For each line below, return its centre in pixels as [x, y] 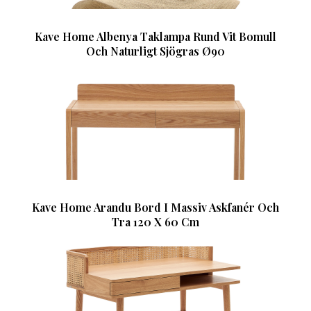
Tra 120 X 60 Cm [155, 222]
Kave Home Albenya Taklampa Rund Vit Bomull [155, 37]
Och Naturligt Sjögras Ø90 [155, 51]
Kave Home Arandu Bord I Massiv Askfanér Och [155, 208]
